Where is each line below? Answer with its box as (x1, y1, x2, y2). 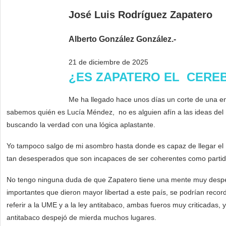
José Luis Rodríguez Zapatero (69, 9, 215, 21)
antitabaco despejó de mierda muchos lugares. (7, 213, 156, 222)
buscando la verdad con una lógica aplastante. (7, 121, 155, 129)
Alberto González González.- (69, 35, 176, 44)
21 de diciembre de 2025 (69, 58, 148, 67)
